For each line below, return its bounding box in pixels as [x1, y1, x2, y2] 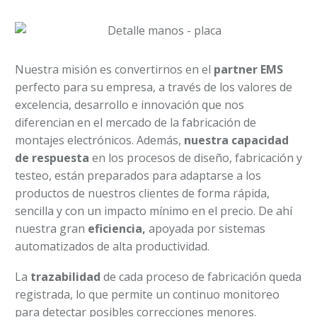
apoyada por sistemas [149, 221, 265, 237]
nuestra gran [15, 221, 88, 237]
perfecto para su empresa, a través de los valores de [15, 79, 292, 96]
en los [89, 150, 127, 166]
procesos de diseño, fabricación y [127, 150, 302, 166]
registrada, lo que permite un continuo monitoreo [15, 286, 279, 302]
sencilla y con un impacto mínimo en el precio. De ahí [15, 203, 292, 219]
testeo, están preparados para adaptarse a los [15, 168, 261, 184]
